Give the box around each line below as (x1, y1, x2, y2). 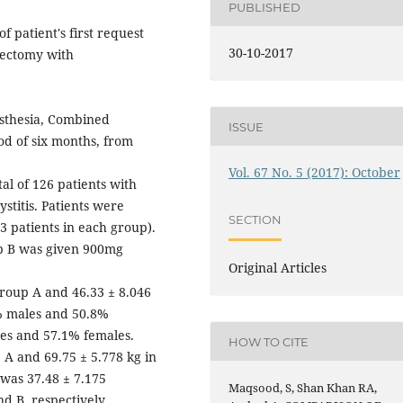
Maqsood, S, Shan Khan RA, (228, 380, 378, 397)
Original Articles (228, 259, 327, 277)
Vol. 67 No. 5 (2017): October (228, 164, 401, 182)
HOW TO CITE (228, 334, 309, 349)
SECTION (228, 211, 282, 227)
